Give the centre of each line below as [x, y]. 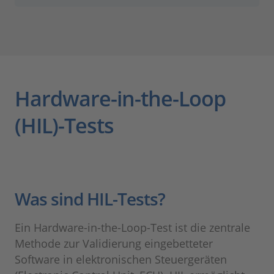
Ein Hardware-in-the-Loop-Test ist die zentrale [132, 228]
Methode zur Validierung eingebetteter [114, 244]
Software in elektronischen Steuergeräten [121, 260]
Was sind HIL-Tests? [90, 199]
